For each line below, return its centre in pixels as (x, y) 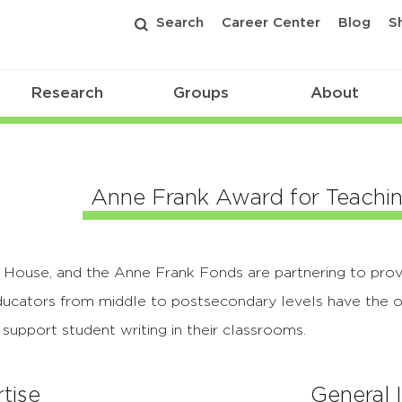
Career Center (271, 23)
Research (67, 93)
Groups (201, 93)
